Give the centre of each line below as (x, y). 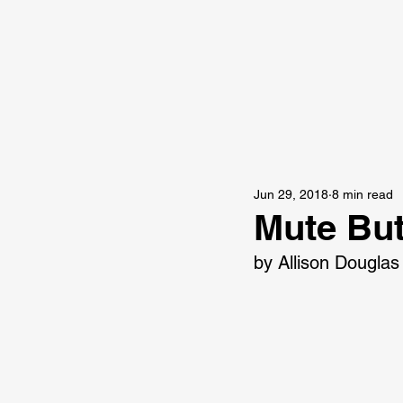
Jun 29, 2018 (291, 194)
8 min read (363, 194)
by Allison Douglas (327, 263)
